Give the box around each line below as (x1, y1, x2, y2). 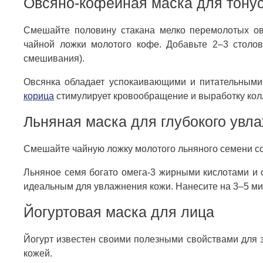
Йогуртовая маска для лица (23, 204, 214, 221)
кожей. (23, 248, 52, 259)
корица (23, 91, 54, 102)
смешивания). (23, 53, 85, 64)
